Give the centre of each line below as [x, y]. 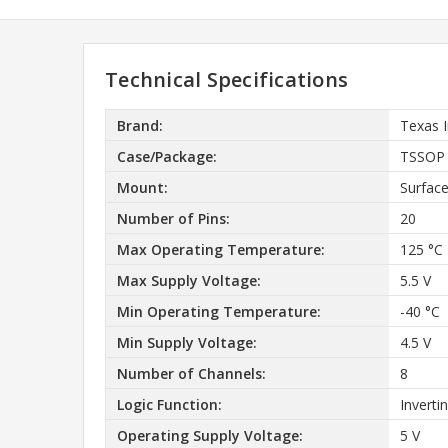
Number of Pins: [173, 218]
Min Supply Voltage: [186, 342]
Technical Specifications [226, 80]
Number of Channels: [191, 373]
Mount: [142, 187]
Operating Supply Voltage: [209, 435]
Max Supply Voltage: [188, 280]
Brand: [139, 125]
